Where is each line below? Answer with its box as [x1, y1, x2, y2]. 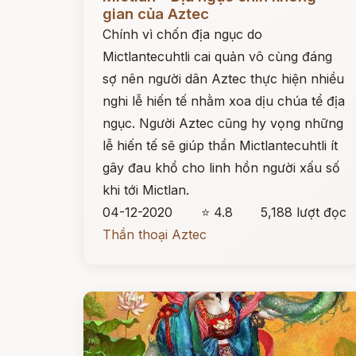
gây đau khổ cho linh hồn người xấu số [103, 160, 340, 176]
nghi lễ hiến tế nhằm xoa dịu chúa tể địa [103, 93, 345, 109]
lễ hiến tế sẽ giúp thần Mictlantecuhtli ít [103, 137, 338, 153]
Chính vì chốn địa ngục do [103, 26, 262, 42]
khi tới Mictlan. [103, 182, 189, 198]
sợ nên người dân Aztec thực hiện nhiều [103, 71, 344, 87]
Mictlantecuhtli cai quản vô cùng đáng [103, 48, 332, 64]
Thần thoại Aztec [103, 226, 207, 242]
